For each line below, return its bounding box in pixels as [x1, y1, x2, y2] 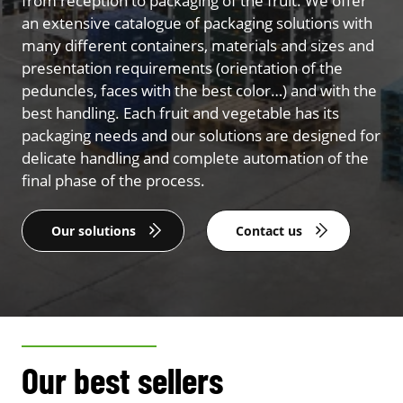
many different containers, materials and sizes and [22, 34, 374, 56]
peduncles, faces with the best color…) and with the [22, 79, 377, 101]
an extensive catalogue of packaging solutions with [22, 12, 372, 33]
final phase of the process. [22, 169, 205, 191]
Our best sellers [22, 357, 223, 401]
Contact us [236, 221, 302, 239]
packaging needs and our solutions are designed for [22, 124, 381, 146]
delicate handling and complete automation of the [22, 147, 369, 168]
